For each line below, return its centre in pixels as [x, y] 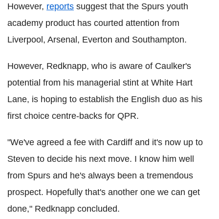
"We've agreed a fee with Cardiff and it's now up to [105, 142]
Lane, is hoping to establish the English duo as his [105, 99]
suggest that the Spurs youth [131, 6]
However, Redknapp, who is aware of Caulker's [99, 66]
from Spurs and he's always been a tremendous [100, 175]
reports [60, 6]
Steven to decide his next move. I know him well [101, 159]
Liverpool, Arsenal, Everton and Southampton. [97, 39]
